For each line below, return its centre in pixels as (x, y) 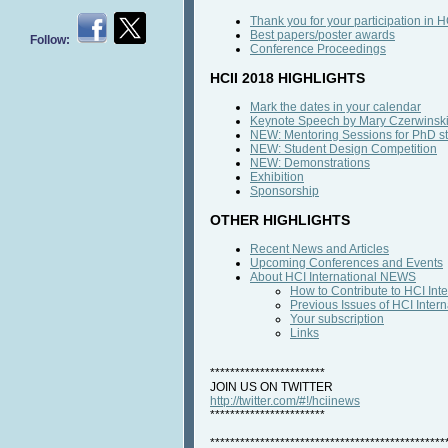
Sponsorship (284, 191)
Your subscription (337, 319)
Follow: (53, 40)
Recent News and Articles (319, 249)
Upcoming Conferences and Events (346, 263)
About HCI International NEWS (333, 277)
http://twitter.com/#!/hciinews (285, 401)
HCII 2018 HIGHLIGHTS (287, 78)
